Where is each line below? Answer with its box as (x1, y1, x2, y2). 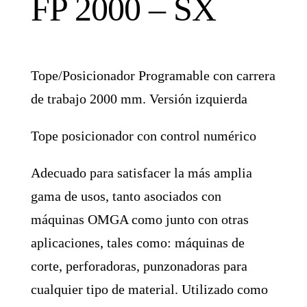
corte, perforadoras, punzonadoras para (31, 258, 248, 273)
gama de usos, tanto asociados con (31, 188, 222, 204)
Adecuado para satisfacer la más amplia (31, 164, 253, 180)
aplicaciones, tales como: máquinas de (31, 234, 245, 250)
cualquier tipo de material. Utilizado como (31, 281, 269, 297)
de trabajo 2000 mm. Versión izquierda (31, 90, 248, 106)
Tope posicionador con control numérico (31, 127, 257, 143)
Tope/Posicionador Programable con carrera (31, 67, 276, 83)
